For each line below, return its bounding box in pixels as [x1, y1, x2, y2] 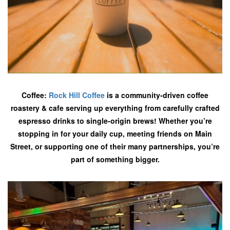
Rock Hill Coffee [49, 90, 105, 100]
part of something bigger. [70, 154, 160, 164]
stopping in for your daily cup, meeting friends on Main [18, 128, 212, 139]
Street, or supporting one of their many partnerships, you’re [10, 141, 220, 151]
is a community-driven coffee [105, 90, 208, 100]
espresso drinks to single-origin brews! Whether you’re [18, 116, 212, 126]
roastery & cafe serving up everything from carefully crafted [10, 103, 220, 113]
